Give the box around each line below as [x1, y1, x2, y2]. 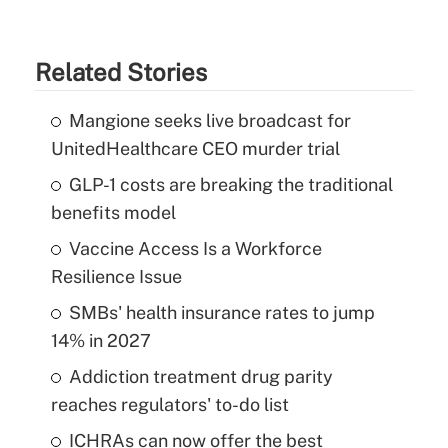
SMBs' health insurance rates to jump [68, 301, 375, 323]
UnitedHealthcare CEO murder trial [50, 137, 340, 159]
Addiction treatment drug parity [68, 365, 333, 387]
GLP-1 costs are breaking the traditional [68, 173, 393, 195]
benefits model [50, 201, 176, 223]
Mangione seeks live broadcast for [68, 109, 351, 131]
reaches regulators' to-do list [50, 393, 289, 415]
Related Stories [34, 57, 207, 86]
